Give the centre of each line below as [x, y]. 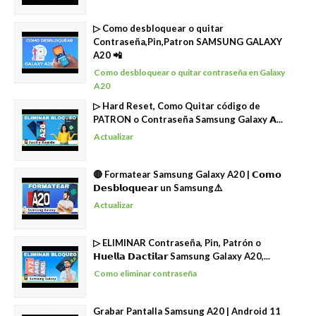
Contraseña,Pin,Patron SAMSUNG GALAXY [188, 42]
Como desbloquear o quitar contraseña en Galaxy [189, 72]
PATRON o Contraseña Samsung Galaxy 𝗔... [188, 119]
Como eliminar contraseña [145, 273]
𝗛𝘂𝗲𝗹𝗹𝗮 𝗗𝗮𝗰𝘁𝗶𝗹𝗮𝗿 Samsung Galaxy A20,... [182, 256]
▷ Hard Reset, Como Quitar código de [177, 106]
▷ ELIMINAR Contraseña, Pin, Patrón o [177, 243]
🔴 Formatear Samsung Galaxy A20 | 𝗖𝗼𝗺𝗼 [187, 174]
